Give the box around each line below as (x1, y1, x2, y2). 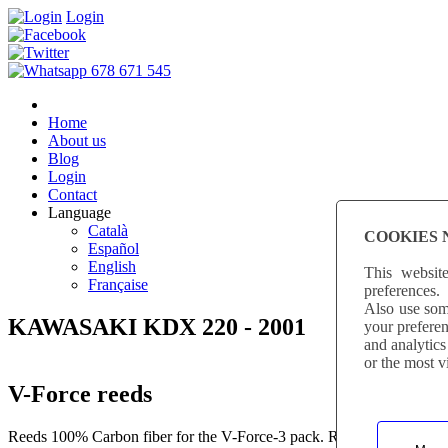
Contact (48, 186, 97, 203)
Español (88, 240, 139, 257)
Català (88, 222, 128, 239)
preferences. (363, 281, 440, 299)
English (88, 258, 136, 275)
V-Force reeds (8, 380, 152, 407)
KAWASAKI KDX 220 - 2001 (8, 313, 306, 340)
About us (48, 132, 106, 149)
